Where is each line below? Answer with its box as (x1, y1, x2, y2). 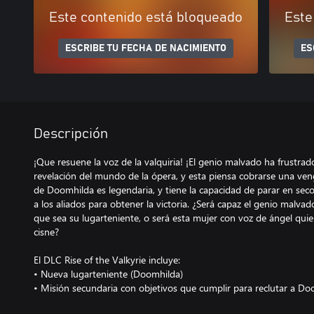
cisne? (34, 224, 59, 238)
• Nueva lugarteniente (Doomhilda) (34, 266, 183, 280)
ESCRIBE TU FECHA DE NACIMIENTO (65, 43, 226, 53)
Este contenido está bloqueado (49, 10, 243, 25)
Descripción (34, 126, 108, 141)
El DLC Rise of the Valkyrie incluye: (34, 252, 180, 266)
